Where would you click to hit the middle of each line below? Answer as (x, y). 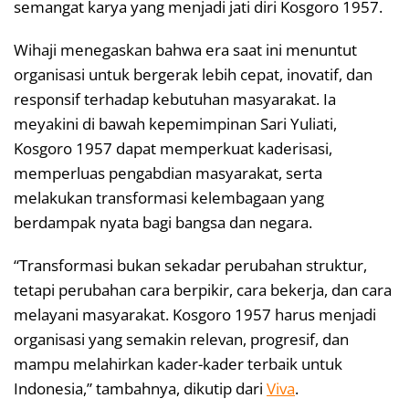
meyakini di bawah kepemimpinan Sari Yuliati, (175, 124)
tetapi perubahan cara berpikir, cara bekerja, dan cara (203, 290)
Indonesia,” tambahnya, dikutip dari (140, 389)
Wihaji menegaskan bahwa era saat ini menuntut (185, 50)
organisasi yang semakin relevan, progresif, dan (181, 340)
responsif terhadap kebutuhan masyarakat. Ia (175, 100)
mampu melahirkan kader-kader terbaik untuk (178, 364)
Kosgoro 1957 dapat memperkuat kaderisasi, (173, 149)
